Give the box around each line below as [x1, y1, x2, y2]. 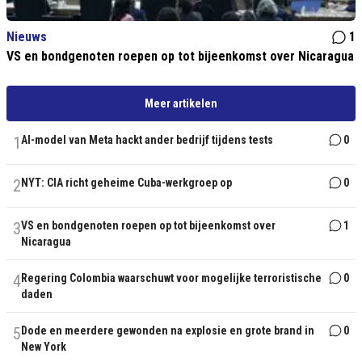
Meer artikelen [145, 97, 217, 110]
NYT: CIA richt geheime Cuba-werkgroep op [21, 176, 232, 189]
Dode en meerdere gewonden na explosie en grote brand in [21, 324, 314, 337]
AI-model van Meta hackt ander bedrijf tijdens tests [21, 133, 273, 146]
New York [21, 340, 66, 353]
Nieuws [6, 29, 47, 44]
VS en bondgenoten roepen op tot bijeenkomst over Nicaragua [6, 48, 354, 64]
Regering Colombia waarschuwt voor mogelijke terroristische [21, 271, 322, 284]
